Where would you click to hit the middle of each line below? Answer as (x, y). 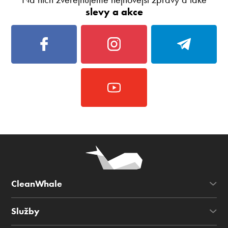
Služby (26, 211)
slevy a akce (114, 12)
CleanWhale (37, 184)
